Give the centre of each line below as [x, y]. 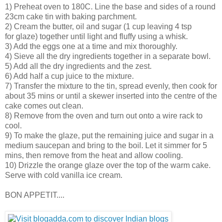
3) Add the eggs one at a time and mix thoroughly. [91, 46]
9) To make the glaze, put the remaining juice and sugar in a [109, 135]
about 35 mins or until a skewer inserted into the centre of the [111, 96]
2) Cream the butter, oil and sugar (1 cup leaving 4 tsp [98, 26]
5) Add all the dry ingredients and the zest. [78, 66]
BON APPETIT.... [35, 195]
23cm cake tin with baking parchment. [71, 16]
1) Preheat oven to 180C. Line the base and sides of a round [110, 6]
